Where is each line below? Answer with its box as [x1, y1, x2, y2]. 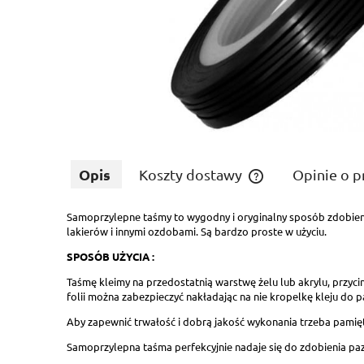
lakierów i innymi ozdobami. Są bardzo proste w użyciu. [67, 223, 327, 238]
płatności [262, 225, 305, 240]
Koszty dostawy [139, 165, 245, 183]
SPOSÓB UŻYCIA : [67, 249, 154, 263]
